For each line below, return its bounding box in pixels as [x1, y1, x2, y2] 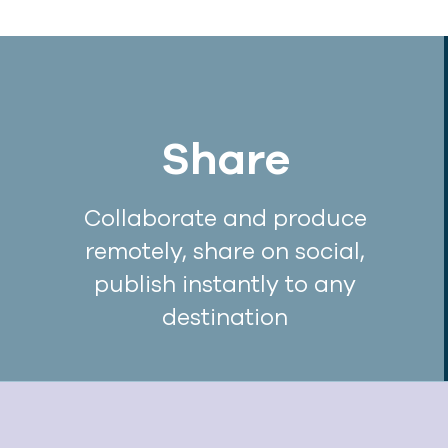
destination [162, 302, 289, 333]
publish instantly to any [94, 269, 357, 300]
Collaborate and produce [83, 203, 367, 234]
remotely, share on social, [85, 236, 366, 267]
